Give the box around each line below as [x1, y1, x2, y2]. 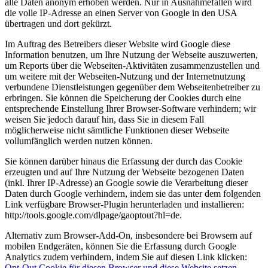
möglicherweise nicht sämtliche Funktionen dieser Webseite [5, 125, 229, 136]
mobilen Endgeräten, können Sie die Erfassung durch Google [5, 241, 236, 252]
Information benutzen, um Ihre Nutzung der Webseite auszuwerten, [5, 50, 258, 60]
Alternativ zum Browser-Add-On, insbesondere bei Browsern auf [5, 230, 252, 241]
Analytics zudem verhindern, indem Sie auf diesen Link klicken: [5, 252, 249, 263]
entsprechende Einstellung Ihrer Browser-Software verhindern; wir [5, 103, 256, 114]
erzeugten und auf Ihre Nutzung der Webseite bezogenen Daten [5, 167, 244, 178]
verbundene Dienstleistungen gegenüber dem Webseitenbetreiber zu [5, 82, 260, 93]
